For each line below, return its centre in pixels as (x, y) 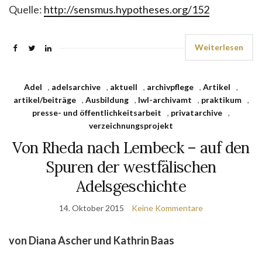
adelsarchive (76, 87)
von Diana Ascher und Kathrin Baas (92, 240)
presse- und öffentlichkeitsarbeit (97, 113)
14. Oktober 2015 (92, 208)
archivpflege (170, 87)
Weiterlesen (219, 47)
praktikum (221, 100)
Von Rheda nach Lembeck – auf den (131, 148)
